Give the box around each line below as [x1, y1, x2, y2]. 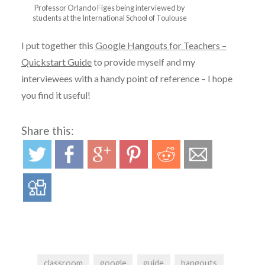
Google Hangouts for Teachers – [95, 39, 227, 51]
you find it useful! [21, 89, 91, 101]
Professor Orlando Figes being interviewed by [34, 2, 186, 12]
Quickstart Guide [21, 56, 92, 67]
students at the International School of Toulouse [33, 12, 188, 22]
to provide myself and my [91, 56, 195, 67]
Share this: [21, 123, 74, 137]
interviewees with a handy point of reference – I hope [21, 72, 232, 84]
